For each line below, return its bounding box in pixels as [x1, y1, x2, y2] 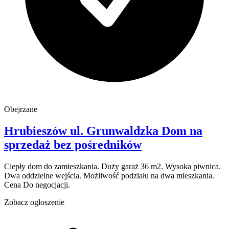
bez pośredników [54, 138, 142, 151]
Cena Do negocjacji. [4, 180, 70, 189]
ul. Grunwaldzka [70, 124, 158, 138]
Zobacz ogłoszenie [4, 197, 64, 207]
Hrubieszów [4, 124, 70, 138]
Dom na [162, 124, 202, 138]
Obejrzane [4, 104, 37, 113]
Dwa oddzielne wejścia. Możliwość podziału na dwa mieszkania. [4, 171, 214, 180]
